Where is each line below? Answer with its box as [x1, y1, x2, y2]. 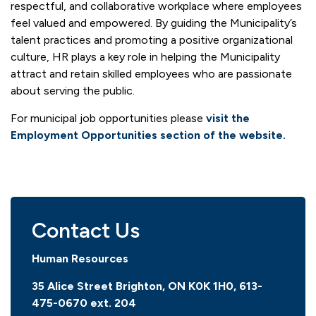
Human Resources [32, 252, 128, 265]
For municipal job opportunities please [11, 111, 206, 125]
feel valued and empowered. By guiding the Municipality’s [11, 16, 297, 30]
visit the [206, 111, 250, 125]
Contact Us [32, 217, 140, 243]
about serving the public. [11, 84, 135, 97]
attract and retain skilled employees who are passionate [11, 67, 292, 80]
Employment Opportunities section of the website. [11, 128, 286, 142]
